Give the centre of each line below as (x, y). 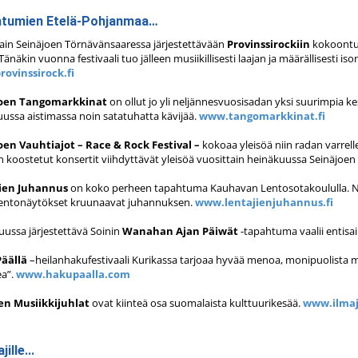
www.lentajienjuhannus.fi (264, 202)
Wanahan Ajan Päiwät (180, 231)
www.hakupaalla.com (73, 274)
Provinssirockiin (268, 44)
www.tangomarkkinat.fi (262, 116)
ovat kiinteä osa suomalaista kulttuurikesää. (196, 303)
